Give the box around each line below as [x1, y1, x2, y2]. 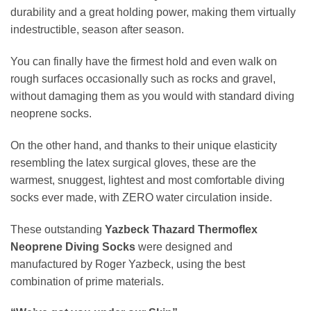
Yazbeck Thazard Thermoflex [105, 223, 258, 235]
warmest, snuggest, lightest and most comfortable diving [10, 174, 285, 186]
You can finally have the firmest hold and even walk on [10, 56, 277, 68]
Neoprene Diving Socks [10, 240, 138, 253]
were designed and [138, 240, 233, 253]
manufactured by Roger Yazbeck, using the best [10, 258, 245, 270]
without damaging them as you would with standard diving [10, 90, 294, 103]
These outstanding [10, 223, 105, 235]
